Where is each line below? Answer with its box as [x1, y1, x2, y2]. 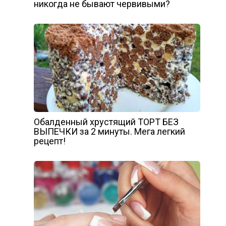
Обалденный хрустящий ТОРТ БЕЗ [33, 116, 179, 127]
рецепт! [33, 135, 66, 146]
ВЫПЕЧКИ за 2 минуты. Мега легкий [33, 126, 185, 137]
